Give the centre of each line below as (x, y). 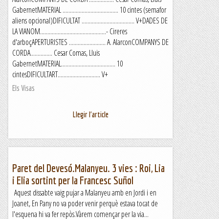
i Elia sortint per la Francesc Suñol (73, 180)
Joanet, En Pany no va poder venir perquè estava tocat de (85, 203)
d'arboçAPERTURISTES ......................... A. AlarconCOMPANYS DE (90, 42)
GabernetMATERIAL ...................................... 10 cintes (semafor (89, 10)
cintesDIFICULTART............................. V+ (60, 74)
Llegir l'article (90, 114)
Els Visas (23, 88)
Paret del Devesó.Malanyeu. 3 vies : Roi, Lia (88, 168)
